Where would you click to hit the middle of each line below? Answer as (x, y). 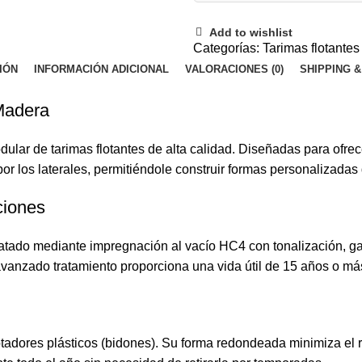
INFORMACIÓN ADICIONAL (101, 69)
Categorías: (226, 48)
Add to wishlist (251, 33)
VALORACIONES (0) (234, 69)
